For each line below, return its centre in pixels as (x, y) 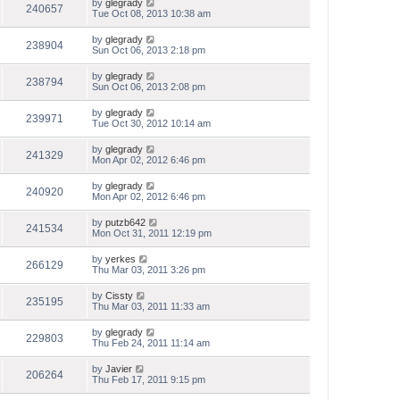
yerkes (121, 259)
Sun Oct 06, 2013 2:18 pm (149, 50)
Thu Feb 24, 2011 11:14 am (151, 343)
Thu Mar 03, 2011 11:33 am (151, 306)
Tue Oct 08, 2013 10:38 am (151, 13)
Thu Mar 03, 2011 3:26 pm (149, 270)
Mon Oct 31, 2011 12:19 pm (152, 233)
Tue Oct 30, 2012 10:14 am (151, 123)
